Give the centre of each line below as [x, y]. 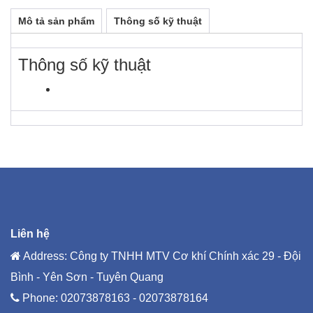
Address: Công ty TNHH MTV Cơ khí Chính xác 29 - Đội [161, 256]
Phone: [40, 298]
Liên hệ [30, 234]
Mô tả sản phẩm [56, 21]
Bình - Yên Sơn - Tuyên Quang [87, 277]
